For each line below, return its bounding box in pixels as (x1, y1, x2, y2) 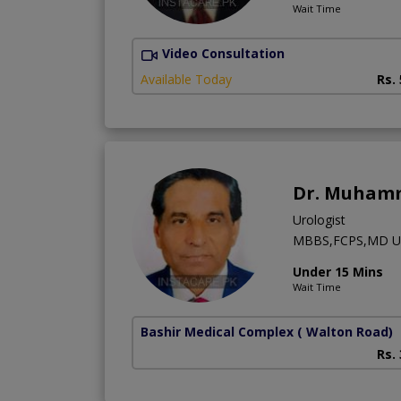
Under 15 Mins (293, 262, 383, 280)
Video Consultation (162, 45, 285, 63)
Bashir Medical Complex (141, 322, 294, 340)
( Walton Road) (297, 322, 393, 340)
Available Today (141, 70, 232, 88)
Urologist (293, 210, 346, 228)
